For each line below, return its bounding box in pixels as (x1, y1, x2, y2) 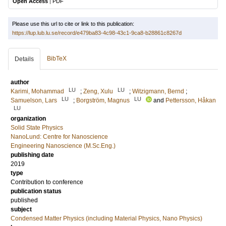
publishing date (11, 151, 54, 158)
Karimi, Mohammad (11, 88, 64, 95)
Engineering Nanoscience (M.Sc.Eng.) (11, 142, 116, 149)
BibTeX (47, 55, 67, 62)
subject (11, 206, 32, 213)
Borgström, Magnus (76, 97, 130, 104)
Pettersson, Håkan (165, 97, 216, 104)
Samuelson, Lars (11, 97, 57, 104)
